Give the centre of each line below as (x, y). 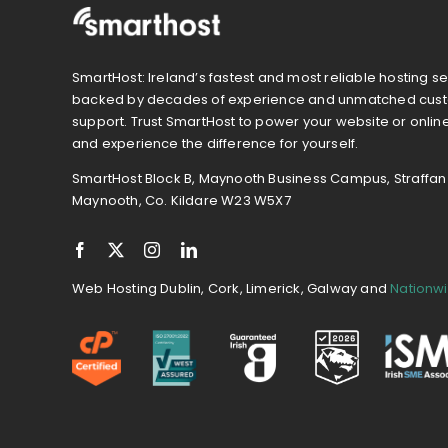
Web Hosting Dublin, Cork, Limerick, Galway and (231, 289)
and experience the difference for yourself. (215, 144)
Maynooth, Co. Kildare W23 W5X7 (181, 201)
